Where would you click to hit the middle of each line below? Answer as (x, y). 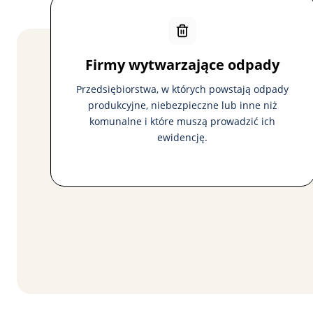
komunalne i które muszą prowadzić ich (183, 121)
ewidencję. (183, 137)
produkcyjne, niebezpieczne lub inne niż (182, 105)
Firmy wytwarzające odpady (183, 65)
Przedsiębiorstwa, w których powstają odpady (183, 89)
